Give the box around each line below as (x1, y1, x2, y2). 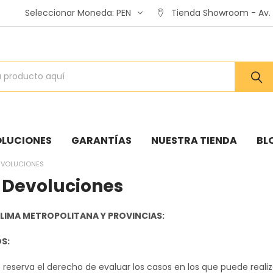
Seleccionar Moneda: (25, 6, 117, 19)
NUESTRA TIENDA (151, 133, 237, 147)
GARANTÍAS (71, 133, 132, 147)
